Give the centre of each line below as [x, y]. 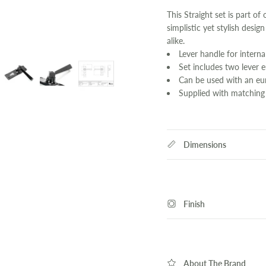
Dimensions [205, 144]
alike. [175, 40]
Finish [194, 204]
